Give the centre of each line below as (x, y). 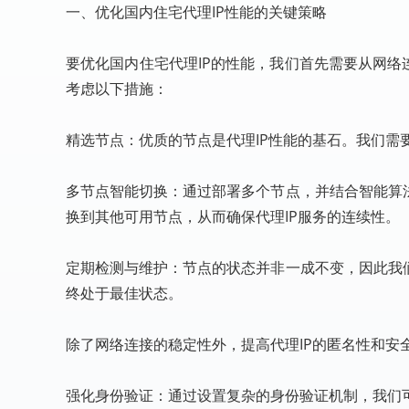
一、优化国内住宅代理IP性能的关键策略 (196, 12)
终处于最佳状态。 (124, 293)
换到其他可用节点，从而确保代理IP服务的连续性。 (233, 216)
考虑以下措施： (117, 89)
